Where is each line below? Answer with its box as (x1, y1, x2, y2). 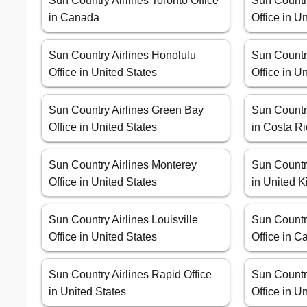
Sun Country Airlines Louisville (49, 214, 198, 226)
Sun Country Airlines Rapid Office (49, 269, 212, 281)
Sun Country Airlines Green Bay (49, 104, 204, 116)
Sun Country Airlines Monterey (49, 159, 197, 171)
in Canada (49, 12, 99, 24)
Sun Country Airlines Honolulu (49, 49, 196, 62)
